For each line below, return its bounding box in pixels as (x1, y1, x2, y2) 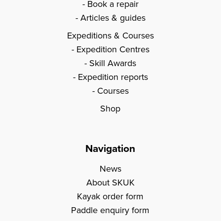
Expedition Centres (76, 42, 149, 55)
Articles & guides (80, 11, 146, 24)
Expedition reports (77, 70, 148, 83)
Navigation (85, 140, 136, 156)
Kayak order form (77, 189, 144, 202)
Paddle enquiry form (71, 203, 150, 216)
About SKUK (86, 176, 135, 188)
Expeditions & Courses (67, 29, 154, 41)
